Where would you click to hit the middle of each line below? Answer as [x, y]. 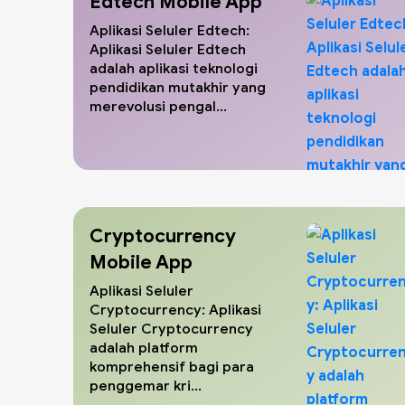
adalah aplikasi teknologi [173, 68]
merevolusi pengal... [158, 106]
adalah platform [143, 347]
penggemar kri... [145, 385]
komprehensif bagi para [171, 366]
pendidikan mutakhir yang [177, 87]
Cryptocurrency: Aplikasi [175, 309]
